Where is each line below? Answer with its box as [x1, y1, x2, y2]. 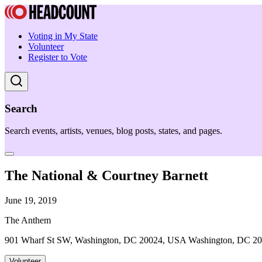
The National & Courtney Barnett [5, 168, 208, 184]
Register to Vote [28, 52, 87, 62]
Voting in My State [28, 31, 98, 41]
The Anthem [5, 215, 51, 226]
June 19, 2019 [5, 195, 57, 206]
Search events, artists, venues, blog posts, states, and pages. [5, 126, 222, 136]
